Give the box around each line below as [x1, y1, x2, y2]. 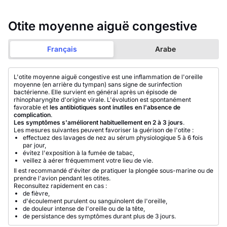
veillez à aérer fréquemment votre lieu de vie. [23, 157, 153, 164]
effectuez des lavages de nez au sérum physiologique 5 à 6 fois [23, 134, 203, 141]
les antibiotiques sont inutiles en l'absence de [50, 103, 180, 111]
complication [14, 111, 51, 119]
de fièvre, [23, 190, 50, 197]
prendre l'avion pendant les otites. [14, 174, 110, 182]
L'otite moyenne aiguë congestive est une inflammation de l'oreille [14, 73, 203, 81]
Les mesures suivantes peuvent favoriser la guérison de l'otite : [14, 126, 194, 134]
